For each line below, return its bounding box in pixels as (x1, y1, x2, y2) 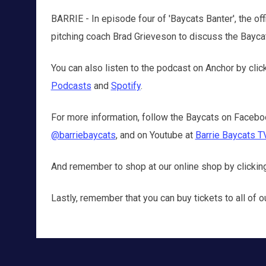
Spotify (110, 80, 141, 91)
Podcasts (50, 80, 91, 91)
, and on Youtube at (115, 129, 195, 141)
